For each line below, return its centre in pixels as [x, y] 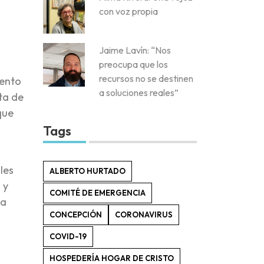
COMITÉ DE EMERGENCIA [98, 193]
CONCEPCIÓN [76, 215]
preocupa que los [133, 65]
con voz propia [128, 11]
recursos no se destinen [146, 79]
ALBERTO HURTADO [88, 171]
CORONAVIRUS [144, 215]
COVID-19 [68, 237]
